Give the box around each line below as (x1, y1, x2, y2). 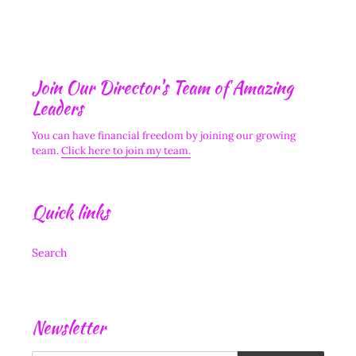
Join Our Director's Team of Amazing (32, 74, 293, 100)
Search (32, 245, 67, 260)
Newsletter (32, 314, 106, 340)
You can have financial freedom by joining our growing (32, 129, 296, 143)
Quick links (32, 199, 110, 226)
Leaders (32, 95, 83, 121)
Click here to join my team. (61, 144, 191, 158)
